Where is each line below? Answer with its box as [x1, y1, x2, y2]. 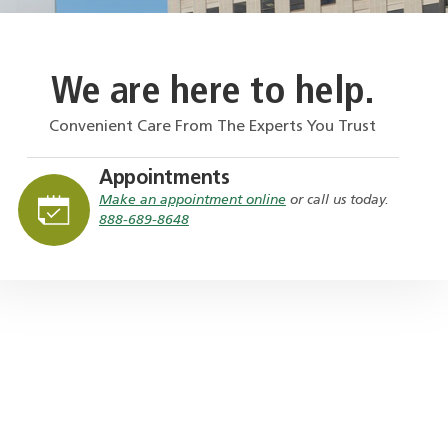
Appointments [98, 168, 230, 189]
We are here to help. [51, 74, 375, 114]
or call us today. [285, 193, 389, 207]
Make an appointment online [98, 193, 286, 207]
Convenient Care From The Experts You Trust [49, 119, 377, 136]
